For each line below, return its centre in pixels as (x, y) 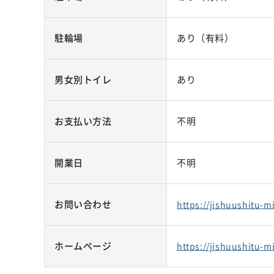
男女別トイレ (83, 80)
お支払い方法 (83, 121)
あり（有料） (206, 38)
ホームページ (83, 246)
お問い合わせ (83, 204)
